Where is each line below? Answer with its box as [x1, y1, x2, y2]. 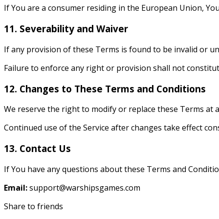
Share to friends [4, 200, 63, 212]
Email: [4, 182, 27, 193]
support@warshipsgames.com [29, 182, 140, 193]
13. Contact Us [4, 142, 71, 154]
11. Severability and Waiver [4, 22, 128, 35]
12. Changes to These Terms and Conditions [4, 82, 206, 95]
